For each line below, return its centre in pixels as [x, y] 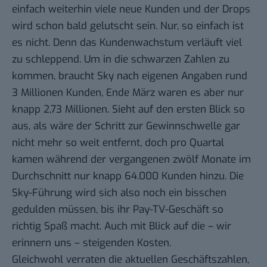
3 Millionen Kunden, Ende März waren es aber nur [128, 93]
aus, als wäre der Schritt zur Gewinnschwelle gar [126, 126]
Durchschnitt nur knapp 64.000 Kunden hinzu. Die [128, 176]
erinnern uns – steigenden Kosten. [91, 243]
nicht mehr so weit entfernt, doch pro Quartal [118, 143]
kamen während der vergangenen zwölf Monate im [131, 160]
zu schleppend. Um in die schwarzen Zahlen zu [121, 60]
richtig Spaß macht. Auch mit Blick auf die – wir [122, 226]
